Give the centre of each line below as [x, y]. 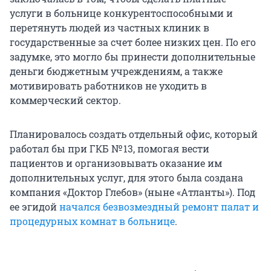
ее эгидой [34, 207]
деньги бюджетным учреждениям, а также [116, 71]
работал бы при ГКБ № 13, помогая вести [109, 149]
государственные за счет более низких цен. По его [133, 42]
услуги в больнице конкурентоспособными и [121, 13]
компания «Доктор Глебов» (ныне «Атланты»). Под [132, 192]
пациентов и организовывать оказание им [116, 163]
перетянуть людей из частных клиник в [109, 28]
